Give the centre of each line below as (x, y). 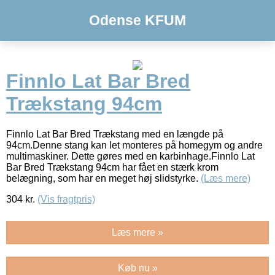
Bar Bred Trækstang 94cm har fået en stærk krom (112, 167)
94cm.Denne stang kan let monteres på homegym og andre (134, 145)
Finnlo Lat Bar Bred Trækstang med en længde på (115, 134)
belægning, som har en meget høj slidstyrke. (103, 178)
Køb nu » (137, 268)
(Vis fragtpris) (66, 199)
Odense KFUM (137, 20)
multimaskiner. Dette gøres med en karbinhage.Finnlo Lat (130, 156)
